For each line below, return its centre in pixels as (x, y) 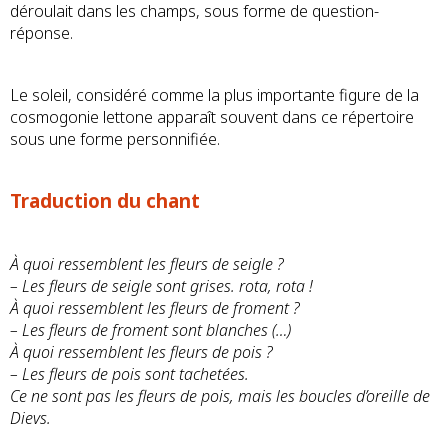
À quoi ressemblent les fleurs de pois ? (141, 351)
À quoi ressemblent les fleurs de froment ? (155, 307)
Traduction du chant (105, 200)
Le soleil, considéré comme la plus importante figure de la (214, 95)
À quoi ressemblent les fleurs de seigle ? (147, 263)
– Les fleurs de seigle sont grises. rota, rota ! (161, 285)
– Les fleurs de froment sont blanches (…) (150, 329)
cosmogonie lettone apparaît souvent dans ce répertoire (212, 117)
